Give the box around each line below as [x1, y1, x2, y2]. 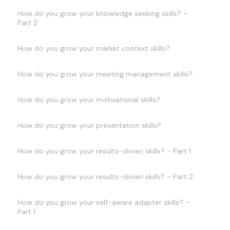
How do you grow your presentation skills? [17, 121, 161, 130]
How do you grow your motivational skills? [17, 95, 160, 104]
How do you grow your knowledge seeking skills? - [17, 9, 187, 18]
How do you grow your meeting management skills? [17, 69, 193, 79]
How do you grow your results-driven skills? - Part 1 [17, 146, 191, 156]
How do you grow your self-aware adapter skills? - [17, 198, 189, 207]
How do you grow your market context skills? [17, 44, 170, 53]
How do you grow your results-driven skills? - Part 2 [17, 172, 193, 181]
